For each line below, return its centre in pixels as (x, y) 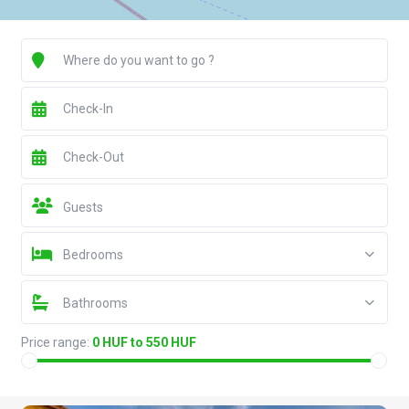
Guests (83, 208)
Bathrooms (95, 304)
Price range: (55, 343)
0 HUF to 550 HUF (144, 343)
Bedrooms (93, 255)
